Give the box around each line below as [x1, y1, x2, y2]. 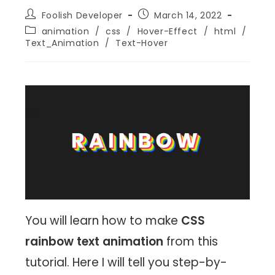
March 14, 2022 [154, 9, 222, 21]
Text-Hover [115, 36, 168, 49]
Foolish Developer [41, 9, 123, 21]
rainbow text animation [25, 233, 164, 250]
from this [163, 233, 219, 250]
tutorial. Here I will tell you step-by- [25, 254, 228, 271]
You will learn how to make [25, 212, 182, 229]
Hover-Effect [137, 25, 198, 37]
